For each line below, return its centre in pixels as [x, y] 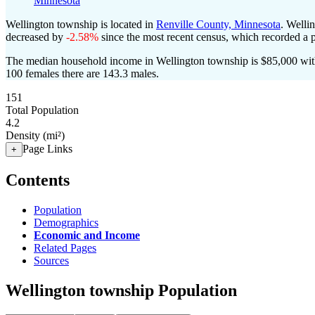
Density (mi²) [35, 135]
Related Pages [65, 247]
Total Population [42, 110]
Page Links [47, 149]
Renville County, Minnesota [218, 24]
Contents [38, 180]
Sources [51, 260]
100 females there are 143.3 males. [82, 73]
